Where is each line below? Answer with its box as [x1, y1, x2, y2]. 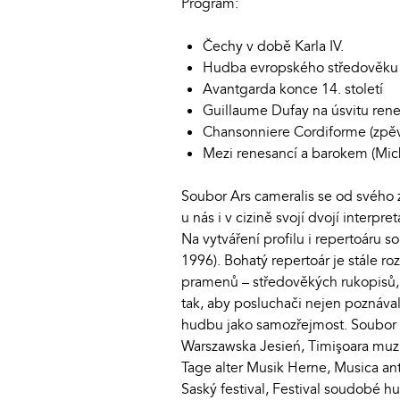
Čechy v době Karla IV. [203, 36, 344, 56]
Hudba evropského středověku [203, 57, 398, 78]
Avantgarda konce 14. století [203, 79, 383, 99]
